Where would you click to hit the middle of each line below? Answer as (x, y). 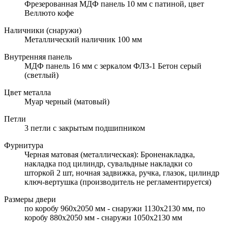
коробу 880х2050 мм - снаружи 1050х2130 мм (103, 217)
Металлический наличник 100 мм (83, 39)
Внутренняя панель (38, 56)
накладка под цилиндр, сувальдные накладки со (108, 163)
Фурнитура (24, 145)
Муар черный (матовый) (67, 101)
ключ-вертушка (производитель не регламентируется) (118, 182)
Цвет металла (27, 92)
